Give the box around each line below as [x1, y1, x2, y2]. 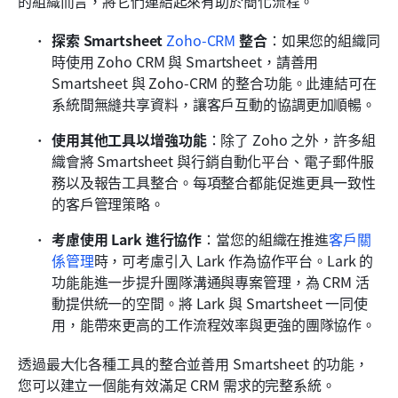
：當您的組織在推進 [202, 227, 330, 250]
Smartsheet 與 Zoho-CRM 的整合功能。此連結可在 [52, 71, 377, 93]
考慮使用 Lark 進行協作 [52, 227, 203, 250]
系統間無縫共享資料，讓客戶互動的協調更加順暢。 [52, 92, 377, 115]
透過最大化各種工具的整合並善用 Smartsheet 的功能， [18, 352, 370, 374]
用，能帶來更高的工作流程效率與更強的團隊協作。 [52, 313, 377, 335]
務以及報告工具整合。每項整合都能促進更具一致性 [52, 171, 377, 193]
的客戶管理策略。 [52, 192, 164, 214]
